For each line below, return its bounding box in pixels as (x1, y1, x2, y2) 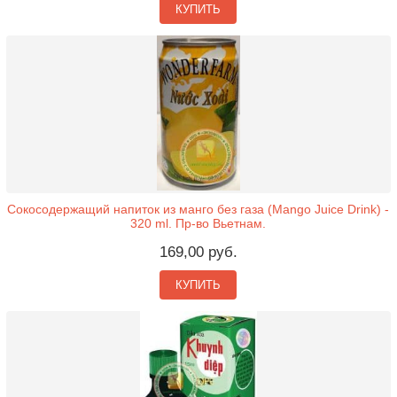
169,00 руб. (159, 244, 237, 261)
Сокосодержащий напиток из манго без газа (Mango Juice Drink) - (7, 202, 390, 216)
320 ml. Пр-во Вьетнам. (130, 216, 267, 230)
